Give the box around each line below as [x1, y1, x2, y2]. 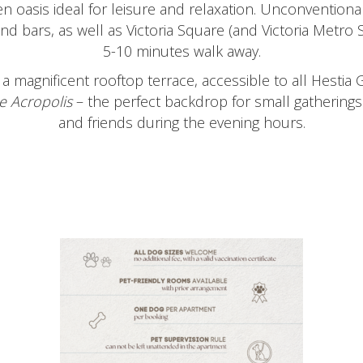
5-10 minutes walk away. [102, 41, 261, 62]
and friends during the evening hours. [58, 113, 305, 133]
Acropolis [11, 92, 72, 112]
